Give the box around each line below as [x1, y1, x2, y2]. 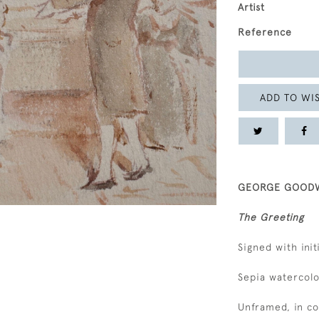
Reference [238, 26, 292, 38]
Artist [238, 1, 265, 13]
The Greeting [238, 211, 304, 223]
